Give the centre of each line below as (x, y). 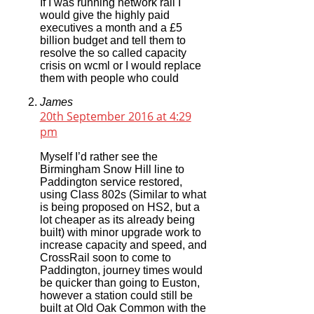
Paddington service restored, (111, 182)
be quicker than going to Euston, (120, 282)
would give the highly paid (104, 15)
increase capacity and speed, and (123, 245)
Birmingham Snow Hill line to (112, 169)
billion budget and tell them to (112, 40)
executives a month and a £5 (111, 27)
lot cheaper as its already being (117, 219)
